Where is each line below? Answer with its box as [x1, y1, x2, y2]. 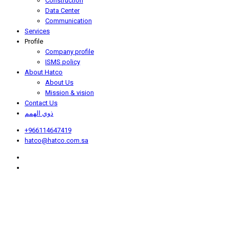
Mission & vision [45, 88, 94, 97]
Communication [45, 16, 92, 25]
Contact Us [25, 99, 57, 107]
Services [25, 27, 50, 35]
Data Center [45, 6, 80, 14]
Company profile [45, 47, 94, 55]
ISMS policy [45, 57, 80, 66]
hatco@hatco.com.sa [25, 136, 88, 144]
